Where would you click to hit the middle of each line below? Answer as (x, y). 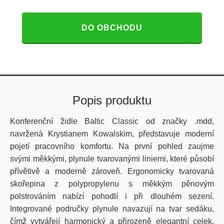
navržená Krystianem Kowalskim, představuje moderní (112, 134)
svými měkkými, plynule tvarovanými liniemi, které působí (112, 159)
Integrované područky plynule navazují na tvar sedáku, (112, 209)
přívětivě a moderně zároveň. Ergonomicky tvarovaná (112, 171)
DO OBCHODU (112, 28)
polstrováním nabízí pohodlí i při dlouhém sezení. (112, 196)
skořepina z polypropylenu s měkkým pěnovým (112, 184)
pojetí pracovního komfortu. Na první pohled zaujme (112, 146)
